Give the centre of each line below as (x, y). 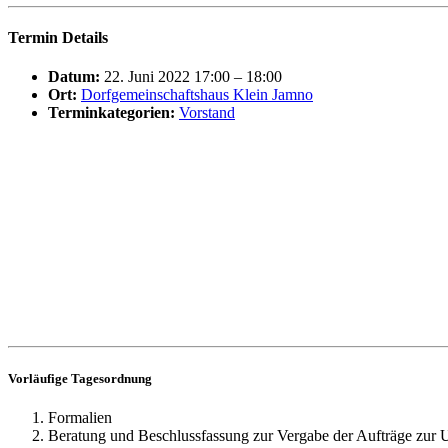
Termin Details (58, 38)
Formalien (80, 417)
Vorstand (207, 113)
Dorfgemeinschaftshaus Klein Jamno (197, 95)
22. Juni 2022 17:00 (167, 77)
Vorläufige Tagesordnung (80, 378)
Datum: (74, 77)
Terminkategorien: (111, 113)
